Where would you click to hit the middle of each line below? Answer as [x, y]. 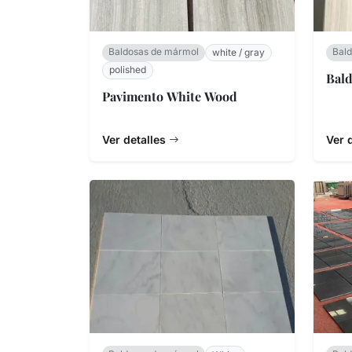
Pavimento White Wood [170, 96]
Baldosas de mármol [154, 52]
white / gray [238, 53]
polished [128, 70]
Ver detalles [136, 139]
